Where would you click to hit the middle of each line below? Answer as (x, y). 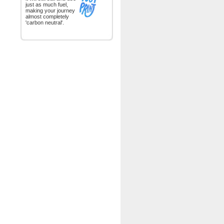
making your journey (50, 10)
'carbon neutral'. (45, 22)
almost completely (47, 16)
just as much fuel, (47, 4)
